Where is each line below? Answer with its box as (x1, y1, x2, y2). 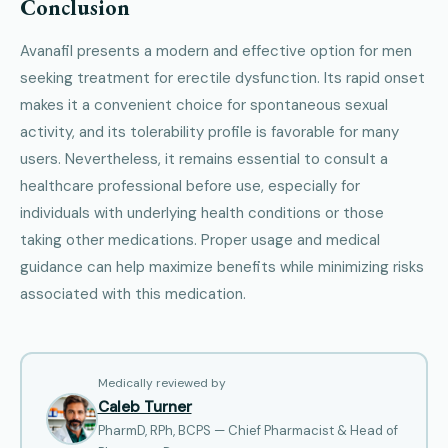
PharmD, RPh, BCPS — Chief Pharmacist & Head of (97, 422, 398, 439)
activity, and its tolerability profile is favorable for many (20, 121, 399, 142)
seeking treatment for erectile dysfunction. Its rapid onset (20, 67, 425, 88)
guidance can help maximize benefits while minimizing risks (20, 256, 424, 277)
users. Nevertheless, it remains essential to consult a (20, 148, 388, 169)
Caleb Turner (97, 397, 192, 417)
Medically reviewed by (97, 375, 226, 391)
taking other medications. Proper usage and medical (20, 229, 380, 250)
